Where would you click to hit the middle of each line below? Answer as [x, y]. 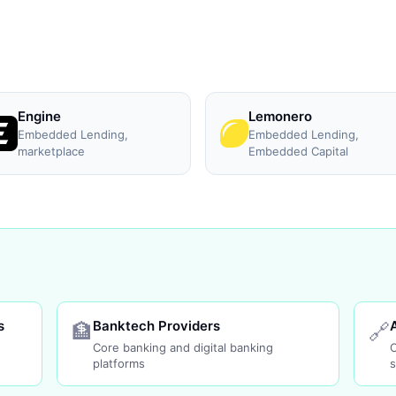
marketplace [51, 151]
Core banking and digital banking [183, 347]
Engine [39, 116]
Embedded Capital [298, 151]
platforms [118, 363]
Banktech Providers [156, 326]
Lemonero [280, 116]
